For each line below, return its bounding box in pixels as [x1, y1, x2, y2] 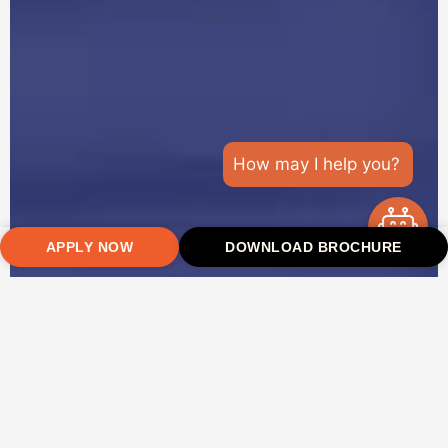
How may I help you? [233, 154, 400, 174]
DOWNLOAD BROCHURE [225, 239, 402, 255]
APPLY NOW [45, 239, 134, 255]
